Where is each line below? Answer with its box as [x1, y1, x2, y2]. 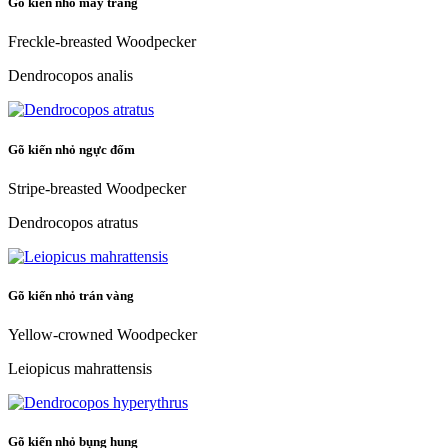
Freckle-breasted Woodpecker [8, 33, 196, 51]
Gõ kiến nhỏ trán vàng [8, 287, 137, 303]
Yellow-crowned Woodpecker [8, 326, 197, 344]
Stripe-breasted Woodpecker [8, 179, 186, 197]
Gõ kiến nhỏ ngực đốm [8, 141, 138, 157]
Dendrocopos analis [8, 67, 133, 85]
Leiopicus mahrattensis [8, 360, 152, 378]
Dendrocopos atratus [8, 213, 138, 231]
